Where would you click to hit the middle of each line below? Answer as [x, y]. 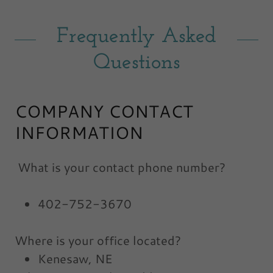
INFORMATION [79, 133]
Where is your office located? [98, 240]
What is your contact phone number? [120, 167]
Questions [136, 63]
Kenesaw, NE [77, 259]
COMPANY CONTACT [104, 111]
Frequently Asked [136, 37]
